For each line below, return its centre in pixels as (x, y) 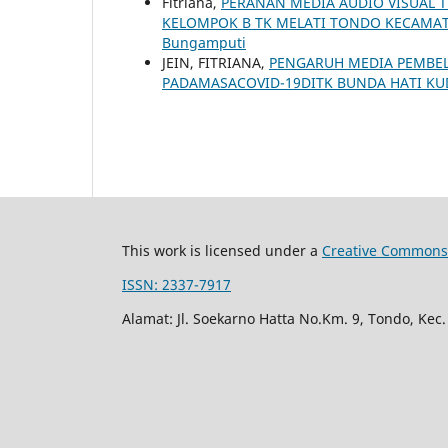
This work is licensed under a (222, 250)
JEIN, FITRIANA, (215, 62)
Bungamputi (204, 42)
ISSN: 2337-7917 (176, 284)
